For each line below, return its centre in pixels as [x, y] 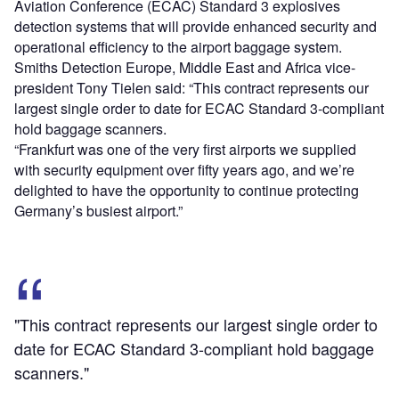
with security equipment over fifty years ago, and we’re [184, 170]
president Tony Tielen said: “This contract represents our [191, 88]
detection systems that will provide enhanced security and [195, 27]
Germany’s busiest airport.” [98, 211]
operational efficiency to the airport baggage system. [178, 47]
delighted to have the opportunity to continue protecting [187, 191]
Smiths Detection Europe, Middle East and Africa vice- [185, 68]
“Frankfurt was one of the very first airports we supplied [185, 150]
